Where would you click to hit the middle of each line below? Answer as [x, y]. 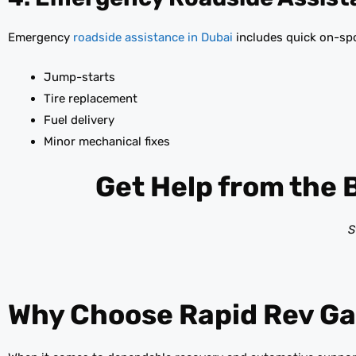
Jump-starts [79, 77]
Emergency [41, 38]
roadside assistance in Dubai [153, 38]
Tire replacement [91, 98]
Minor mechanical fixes [107, 141]
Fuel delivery [79, 120]
